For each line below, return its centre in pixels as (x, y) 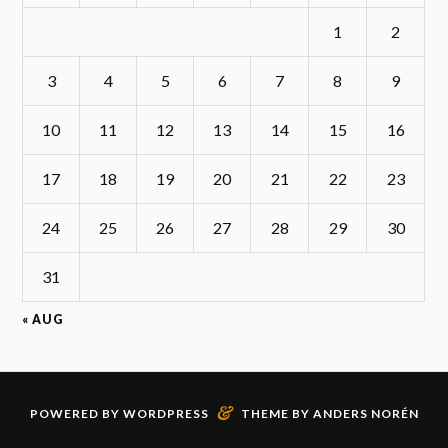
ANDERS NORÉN (365, 414)
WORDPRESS (165, 414)
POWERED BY (76, 414)
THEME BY (276, 414)
